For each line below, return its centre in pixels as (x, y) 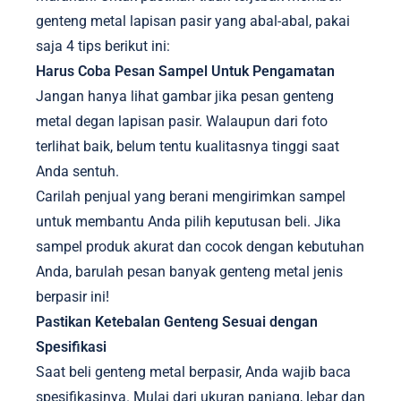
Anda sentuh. (77, 171)
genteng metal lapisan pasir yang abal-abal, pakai (193, 21)
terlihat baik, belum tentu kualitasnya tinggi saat (188, 146)
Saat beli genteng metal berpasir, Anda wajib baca (193, 372)
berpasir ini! (73, 297)
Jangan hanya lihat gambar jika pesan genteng (185, 96)
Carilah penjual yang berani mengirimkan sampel (191, 196)
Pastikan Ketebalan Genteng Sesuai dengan (177, 322)
